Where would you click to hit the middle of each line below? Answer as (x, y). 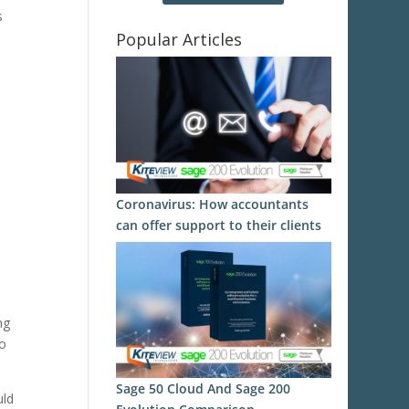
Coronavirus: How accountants (212, 204)
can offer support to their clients (218, 225)
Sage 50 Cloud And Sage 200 (203, 389)
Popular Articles (178, 40)
